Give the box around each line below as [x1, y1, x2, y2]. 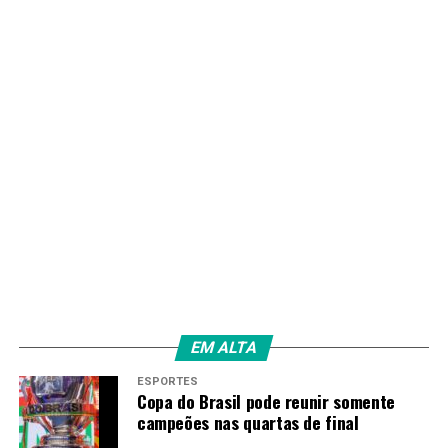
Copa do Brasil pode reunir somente [136, 387, 395, 414]
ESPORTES [136, 374, 198, 388]
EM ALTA [188, 337, 260, 357]
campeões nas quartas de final [136, 408, 359, 435]
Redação [98, 17, 169, 38]
